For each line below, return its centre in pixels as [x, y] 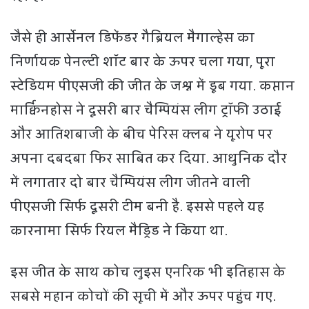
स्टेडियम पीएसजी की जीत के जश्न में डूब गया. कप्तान [152, 86]
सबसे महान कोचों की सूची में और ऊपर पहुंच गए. [143, 296]
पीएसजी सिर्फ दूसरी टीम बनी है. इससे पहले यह [137, 207]
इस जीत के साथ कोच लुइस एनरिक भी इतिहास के [148, 272]
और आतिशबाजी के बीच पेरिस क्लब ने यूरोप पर [141, 134]
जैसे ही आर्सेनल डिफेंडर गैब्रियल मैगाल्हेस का [132, 38]
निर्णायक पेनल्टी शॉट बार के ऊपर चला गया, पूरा [143, 62]
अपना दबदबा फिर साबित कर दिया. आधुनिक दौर [149, 158]
